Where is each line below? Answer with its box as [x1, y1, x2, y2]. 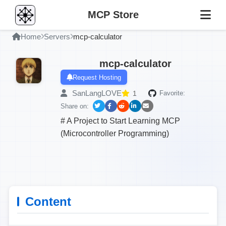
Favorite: [159, 89, 185, 97]
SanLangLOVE [70, 89, 122, 97]
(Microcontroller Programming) [61, 129, 169, 138]
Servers [44, 32, 70, 41]
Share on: [61, 102, 89, 110]
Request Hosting [73, 73, 121, 81]
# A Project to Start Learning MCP [61, 117, 180, 125]
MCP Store [87, 9, 139, 20]
